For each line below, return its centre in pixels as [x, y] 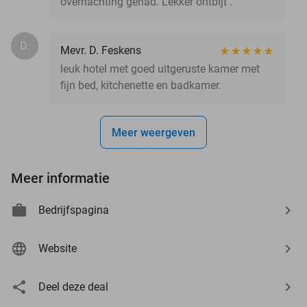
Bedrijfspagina [74, 210]
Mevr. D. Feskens [101, 50]
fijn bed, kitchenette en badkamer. [141, 85]
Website [58, 248]
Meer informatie [60, 178]
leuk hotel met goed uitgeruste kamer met [160, 69]
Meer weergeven [153, 132]
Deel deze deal [73, 286]
